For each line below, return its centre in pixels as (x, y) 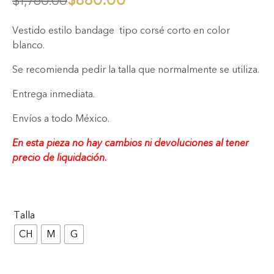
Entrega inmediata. (54, 94)
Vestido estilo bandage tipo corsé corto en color (121, 30)
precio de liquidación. (60, 157)
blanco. (28, 45)
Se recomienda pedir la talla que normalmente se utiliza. (136, 69)
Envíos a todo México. (61, 118)
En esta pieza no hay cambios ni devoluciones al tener (131, 143)
